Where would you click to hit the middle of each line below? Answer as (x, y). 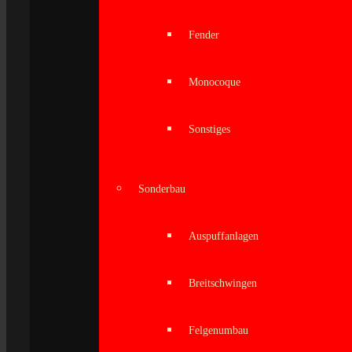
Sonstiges (209, 129)
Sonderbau (162, 189)
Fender (204, 35)
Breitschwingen (223, 283)
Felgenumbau (218, 330)
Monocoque (214, 82)
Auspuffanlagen (224, 236)
